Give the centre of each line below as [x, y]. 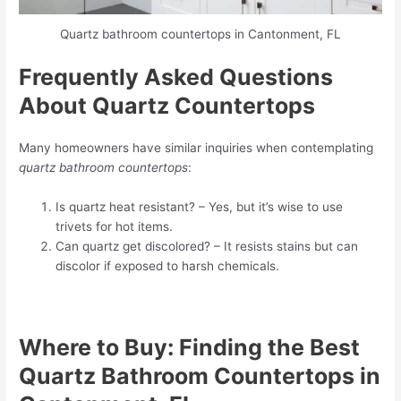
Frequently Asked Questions [176, 77]
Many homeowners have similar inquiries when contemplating [196, 147]
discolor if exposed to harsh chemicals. [168, 265]
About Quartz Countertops [167, 105]
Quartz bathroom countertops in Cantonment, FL [200, 34]
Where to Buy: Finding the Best [190, 347]
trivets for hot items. [115, 226]
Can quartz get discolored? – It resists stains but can [207, 246]
